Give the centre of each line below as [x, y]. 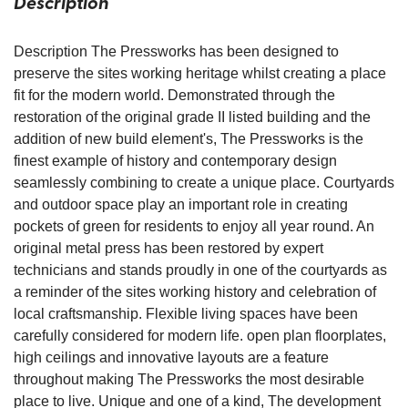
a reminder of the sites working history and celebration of [195, 292]
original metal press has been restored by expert [168, 248]
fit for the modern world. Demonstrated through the [174, 95]
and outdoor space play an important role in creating [181, 204]
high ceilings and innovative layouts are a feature [171, 357]
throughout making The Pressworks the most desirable [189, 379]
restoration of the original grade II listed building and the [192, 117]
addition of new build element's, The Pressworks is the [189, 139]
